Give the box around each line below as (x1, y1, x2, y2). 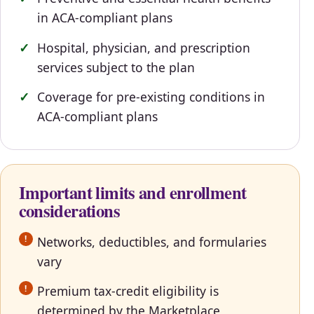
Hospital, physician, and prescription (36, 39, 250, 56)
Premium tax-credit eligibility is (36, 282, 219, 300)
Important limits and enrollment (18, 179, 247, 205)
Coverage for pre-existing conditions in (36, 88, 265, 106)
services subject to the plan (36, 58, 195, 76)
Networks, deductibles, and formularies (36, 233, 266, 250)
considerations (18, 197, 120, 223)
